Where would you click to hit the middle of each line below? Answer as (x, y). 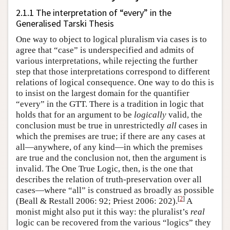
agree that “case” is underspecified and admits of (105, 50)
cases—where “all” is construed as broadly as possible (115, 190)
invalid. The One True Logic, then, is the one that (104, 168)
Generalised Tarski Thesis (65, 23)
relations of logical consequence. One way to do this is (115, 82)
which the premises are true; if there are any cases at (111, 136)
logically (150, 114)
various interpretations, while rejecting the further (107, 61)
